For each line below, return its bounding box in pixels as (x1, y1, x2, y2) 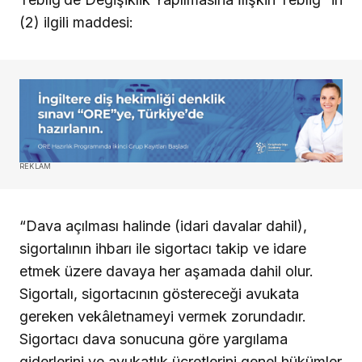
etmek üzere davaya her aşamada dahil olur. (19, 262, 314, 280)
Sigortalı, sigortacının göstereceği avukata (19, 284, 299, 302)
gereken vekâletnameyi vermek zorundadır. (19, 307, 306, 325)
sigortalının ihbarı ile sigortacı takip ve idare (19, 239, 306, 257)
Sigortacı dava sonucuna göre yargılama (19, 330, 288, 347)
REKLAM (19, 161, 52, 170)
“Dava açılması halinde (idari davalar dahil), (19, 217, 307, 234)
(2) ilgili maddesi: (19, 13, 133, 31)
